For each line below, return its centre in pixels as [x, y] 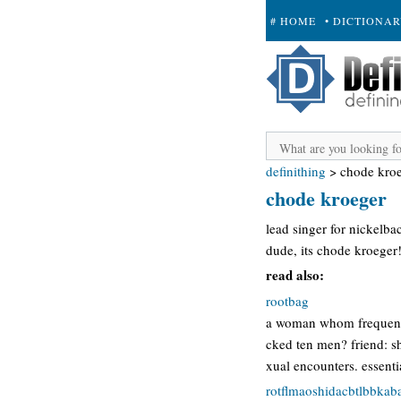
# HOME [293, 21]
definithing [296, 171]
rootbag [287, 300]
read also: [295, 275]
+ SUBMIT [299, 62]
